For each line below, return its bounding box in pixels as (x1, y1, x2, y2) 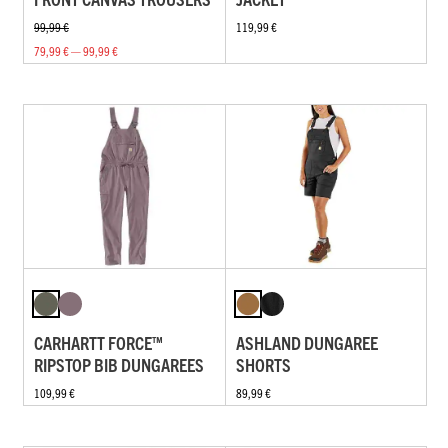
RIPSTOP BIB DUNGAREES (34, 353, 204, 377)
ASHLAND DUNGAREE (235, 331, 378, 355)
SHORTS (235, 353, 291, 377)
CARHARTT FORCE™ (34, 331, 163, 355)
